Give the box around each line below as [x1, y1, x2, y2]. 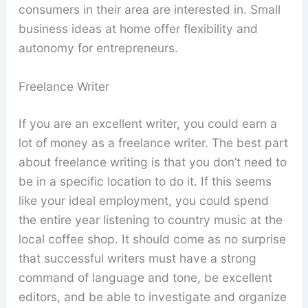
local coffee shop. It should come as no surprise [18, 231, 286, 246]
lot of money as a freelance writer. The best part [18, 135, 288, 150]
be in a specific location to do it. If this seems [18, 173, 272, 188]
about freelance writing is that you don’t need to [18, 154, 287, 169]
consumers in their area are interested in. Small [18, 1, 280, 16]
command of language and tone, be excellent [18, 269, 272, 285]
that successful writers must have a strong [18, 250, 256, 265]
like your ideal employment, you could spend [18, 192, 269, 208]
